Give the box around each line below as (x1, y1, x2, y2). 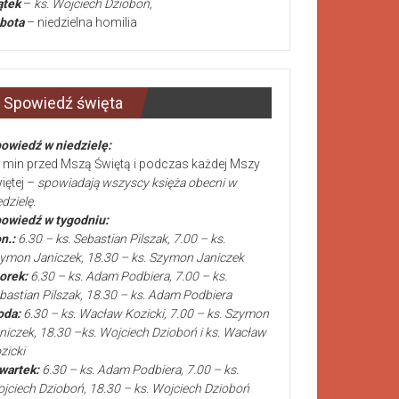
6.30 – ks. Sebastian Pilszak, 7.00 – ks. (15, 231, 225, 246)
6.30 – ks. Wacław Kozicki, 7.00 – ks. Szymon (20, 305, 269, 321)
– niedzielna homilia (24, 14, 137, 29)
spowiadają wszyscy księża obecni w (37, 175, 237, 190)
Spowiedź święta (4, 93, 123, 112)
